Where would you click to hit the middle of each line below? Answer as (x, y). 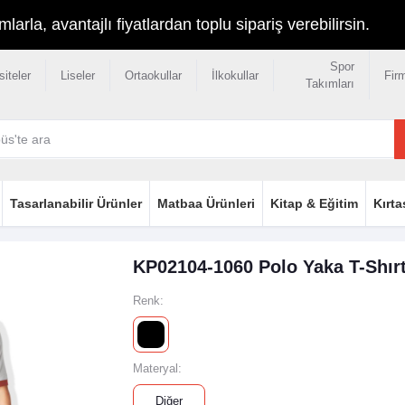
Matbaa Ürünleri (206, 203)
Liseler (77, 75)
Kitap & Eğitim (314, 203)
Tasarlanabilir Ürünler (75, 203)
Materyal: (157, 368)
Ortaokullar (153, 75)
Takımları (330, 84)
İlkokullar (235, 75)
